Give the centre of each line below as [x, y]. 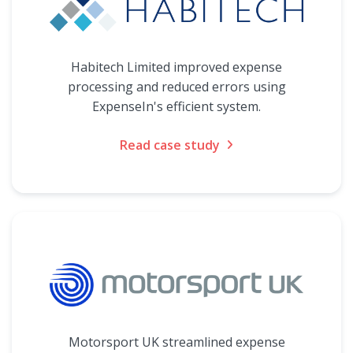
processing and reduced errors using [176, 87]
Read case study [170, 145]
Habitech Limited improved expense [176, 67]
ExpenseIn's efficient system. [176, 106]
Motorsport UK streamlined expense [176, 342]
